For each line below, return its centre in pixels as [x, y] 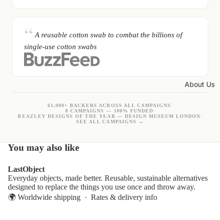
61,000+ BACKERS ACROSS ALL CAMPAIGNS [109, 106]
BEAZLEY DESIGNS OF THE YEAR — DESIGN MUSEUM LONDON [109, 116]
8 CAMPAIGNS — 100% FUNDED [109, 111]
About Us [199, 84]
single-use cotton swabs [60, 47]
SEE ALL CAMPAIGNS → [110, 122]
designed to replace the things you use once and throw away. [102, 187]
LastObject [26, 169]
